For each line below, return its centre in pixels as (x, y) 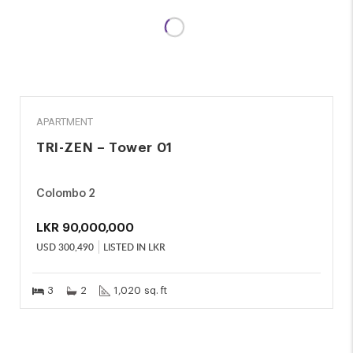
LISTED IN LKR (134, 247)
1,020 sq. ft (140, 290)
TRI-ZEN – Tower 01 (104, 148)
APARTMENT (65, 122)
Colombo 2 (66, 194)
